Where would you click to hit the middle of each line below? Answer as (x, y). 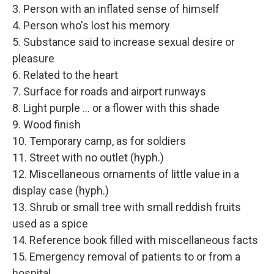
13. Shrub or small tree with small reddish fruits (127, 207)
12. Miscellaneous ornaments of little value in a (126, 174)
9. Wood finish (46, 125)
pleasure (33, 59)
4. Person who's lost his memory (91, 26)
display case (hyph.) (61, 191)
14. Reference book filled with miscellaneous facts (135, 240)
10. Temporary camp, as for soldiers (99, 141)
